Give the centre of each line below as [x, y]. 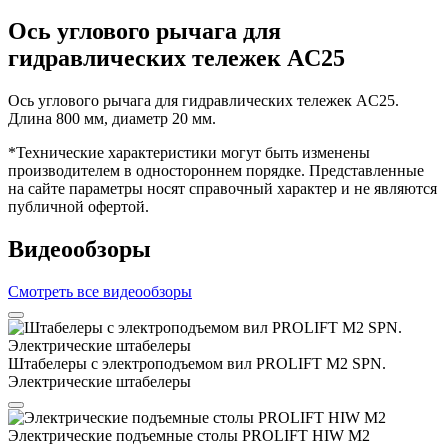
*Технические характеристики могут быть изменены [189, 152]
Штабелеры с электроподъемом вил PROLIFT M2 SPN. [197, 363]
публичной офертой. [78, 206]
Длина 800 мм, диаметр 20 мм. [112, 118]
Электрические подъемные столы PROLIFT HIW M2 [189, 435]
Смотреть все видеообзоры [100, 291]
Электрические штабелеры [99, 381]
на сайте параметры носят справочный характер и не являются [222, 188]
